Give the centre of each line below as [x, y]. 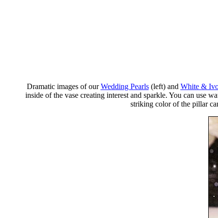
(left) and [164, 86]
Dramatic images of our [64, 86]
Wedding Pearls [125, 86]
